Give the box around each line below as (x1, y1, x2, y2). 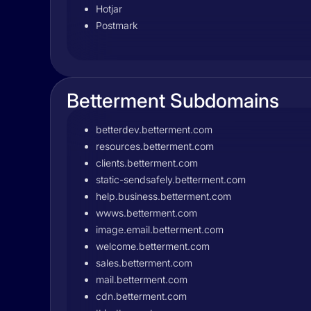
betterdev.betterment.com (96, 124, 212, 135)
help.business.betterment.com (96, 190, 231, 202)
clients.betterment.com (96, 157, 198, 169)
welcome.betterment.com (96, 240, 210, 252)
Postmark (96, 19, 138, 31)
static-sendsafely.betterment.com (96, 174, 246, 185)
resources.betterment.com (96, 140, 214, 152)
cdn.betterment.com (96, 290, 187, 302)
